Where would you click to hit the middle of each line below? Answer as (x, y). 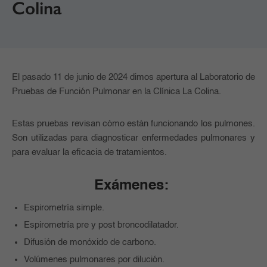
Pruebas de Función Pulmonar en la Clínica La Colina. (118, 92)
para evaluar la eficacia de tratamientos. (89, 153)
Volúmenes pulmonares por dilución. (94, 260)
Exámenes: (133, 186)
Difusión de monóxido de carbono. (90, 243)
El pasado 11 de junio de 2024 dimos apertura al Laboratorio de (133, 77)
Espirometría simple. (64, 208)
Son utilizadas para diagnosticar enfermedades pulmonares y (133, 138)
